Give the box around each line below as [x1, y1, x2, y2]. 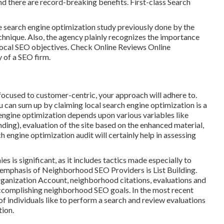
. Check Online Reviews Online [67, 41, 170, 51]
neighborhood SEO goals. [44, 184, 130, 194]
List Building [153, 164, 195, 174]
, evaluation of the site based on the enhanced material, [19, 119, 204, 129]
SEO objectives [15, 41, 67, 51]
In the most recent [130, 184, 193, 194]
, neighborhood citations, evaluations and [67, 174, 206, 184]
